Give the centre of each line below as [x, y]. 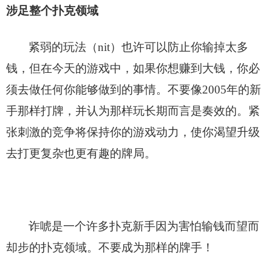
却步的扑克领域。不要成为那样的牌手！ [110, 247]
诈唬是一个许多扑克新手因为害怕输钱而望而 [144, 226]
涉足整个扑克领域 [52, 10]
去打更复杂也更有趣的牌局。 [81, 153]
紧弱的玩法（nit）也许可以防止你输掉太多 [138, 47]
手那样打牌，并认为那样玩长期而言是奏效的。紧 [133, 110]
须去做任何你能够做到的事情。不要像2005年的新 [134, 89]
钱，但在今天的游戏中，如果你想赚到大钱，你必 [133, 68]
